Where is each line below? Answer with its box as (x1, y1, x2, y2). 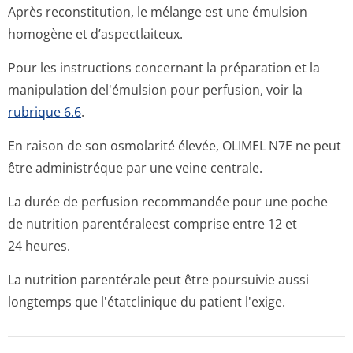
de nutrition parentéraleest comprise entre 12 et (8, 215, 297, 232)
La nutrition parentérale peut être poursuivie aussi (8, 271, 309, 288)
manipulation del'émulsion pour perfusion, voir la (8, 81, 303, 98)
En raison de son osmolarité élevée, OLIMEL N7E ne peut (8, 137, 341, 154)
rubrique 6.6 (8, 103, 81, 121)
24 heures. (8, 237, 70, 255)
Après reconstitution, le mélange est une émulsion (8, 3, 307, 20)
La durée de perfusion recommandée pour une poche (8, 193, 328, 210)
